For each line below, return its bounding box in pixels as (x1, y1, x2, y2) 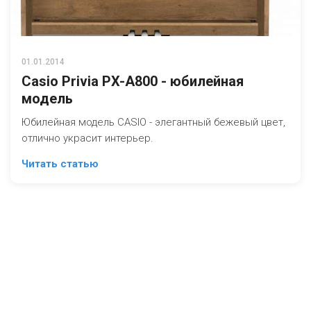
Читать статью (22, 158, 99, 170)
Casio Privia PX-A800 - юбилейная (22, 73, 244, 90)
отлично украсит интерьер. (22, 132, 153, 144)
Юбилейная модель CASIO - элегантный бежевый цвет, (22, 116, 285, 128)
